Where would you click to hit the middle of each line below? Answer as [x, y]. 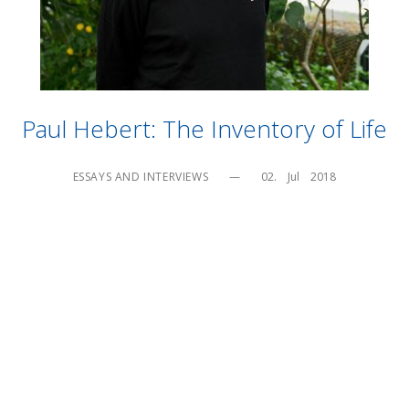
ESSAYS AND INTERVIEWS [141, 176]
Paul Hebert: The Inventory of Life [204, 129]
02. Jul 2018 [299, 176]
